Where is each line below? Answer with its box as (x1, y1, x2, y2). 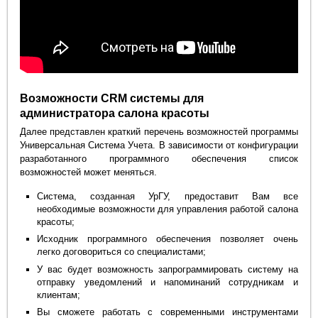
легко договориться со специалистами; (37, 246, 207, 258)
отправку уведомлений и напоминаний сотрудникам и (37, 276, 298, 287)
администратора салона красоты (20, 107, 210, 120)
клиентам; (37, 289, 81, 300)
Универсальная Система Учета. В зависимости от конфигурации (20, 140, 298, 151)
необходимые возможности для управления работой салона (37, 203, 298, 214)
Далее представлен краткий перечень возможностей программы (20, 126, 298, 138)
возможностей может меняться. (20, 167, 158, 178)
